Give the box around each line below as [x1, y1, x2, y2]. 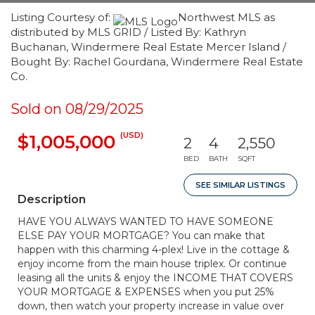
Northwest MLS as [178, 11, 275, 24]
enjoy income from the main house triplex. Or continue [18, 257, 287, 270]
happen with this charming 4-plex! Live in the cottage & [18, 243, 290, 256]
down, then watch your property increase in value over [18, 300, 284, 312]
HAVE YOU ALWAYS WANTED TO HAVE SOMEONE [18, 215, 274, 228]
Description [18, 193, 86, 206]
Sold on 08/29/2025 [11, 101, 143, 117]
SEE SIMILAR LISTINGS [195, 180, 285, 190]
